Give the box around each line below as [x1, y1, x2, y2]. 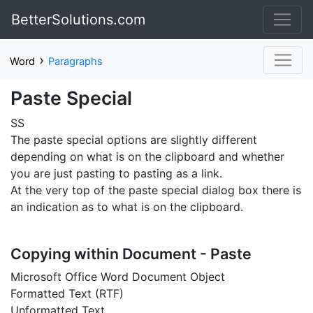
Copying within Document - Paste [10, 244, 252, 263]
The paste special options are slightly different [10, 133, 257, 147]
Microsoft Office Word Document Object [10, 269, 225, 284]
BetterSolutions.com [11, 11, 145, 28]
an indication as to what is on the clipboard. [10, 200, 243, 214]
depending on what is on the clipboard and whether [10, 150, 284, 163]
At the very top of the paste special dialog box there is [10, 183, 301, 197]
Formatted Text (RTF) [10, 286, 124, 300]
